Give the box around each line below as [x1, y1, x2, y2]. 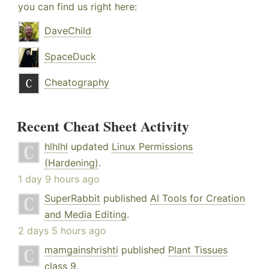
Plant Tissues [168, 244, 228, 256]
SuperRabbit [44, 192, 100, 205]
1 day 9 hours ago [18, 173, 100, 186]
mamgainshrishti [44, 244, 118, 256]
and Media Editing [44, 208, 127, 221]
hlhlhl [44, 141, 68, 153]
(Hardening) [44, 157, 98, 169]
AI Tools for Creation [150, 192, 245, 205]
